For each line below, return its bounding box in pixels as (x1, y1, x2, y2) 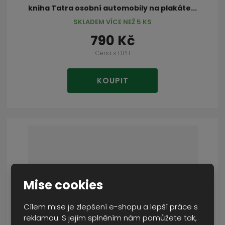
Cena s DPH (95, 48, 130, 57)
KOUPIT (96, 75, 129, 86)
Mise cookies (24, 176, 103, 193)
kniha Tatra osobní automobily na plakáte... (28, 3, 197, 13)
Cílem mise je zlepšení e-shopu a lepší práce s (24, 201, 198, 212)
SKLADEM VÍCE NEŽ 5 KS (73, 17, 152, 27)
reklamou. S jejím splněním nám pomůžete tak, (24, 212, 197, 223)
